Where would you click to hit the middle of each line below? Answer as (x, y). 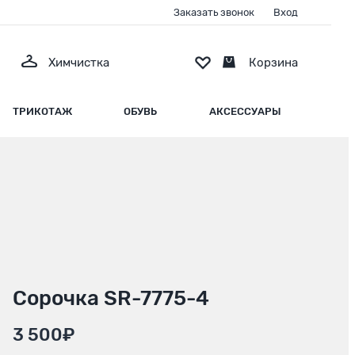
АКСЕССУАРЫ (245, 111)
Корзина (273, 63)
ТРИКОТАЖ (42, 111)
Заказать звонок (214, 12)
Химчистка (79, 63)
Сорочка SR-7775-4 (111, 299)
